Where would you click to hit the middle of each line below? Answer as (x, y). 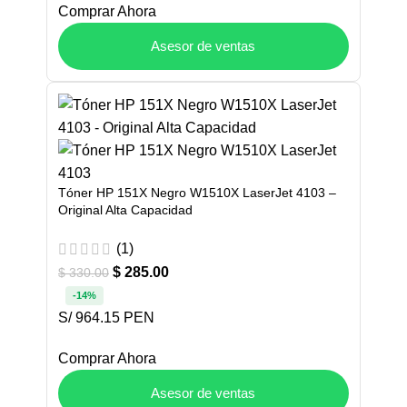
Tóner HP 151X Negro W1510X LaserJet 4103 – (197, 192)
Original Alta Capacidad (125, 209)
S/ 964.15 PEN (106, 318)
